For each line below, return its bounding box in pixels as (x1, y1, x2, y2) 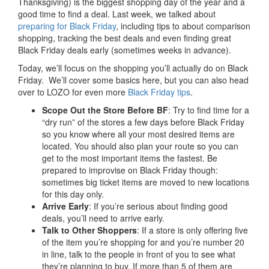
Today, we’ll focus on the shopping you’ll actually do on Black (18, 62, 248, 74)
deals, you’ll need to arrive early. (42, 212, 165, 224)
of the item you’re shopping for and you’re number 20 (42, 236, 244, 248)
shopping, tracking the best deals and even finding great (18, 32, 231, 44)
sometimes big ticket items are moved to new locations (42, 176, 249, 188)
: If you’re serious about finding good (89, 200, 228, 212)
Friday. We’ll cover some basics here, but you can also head (18, 74, 249, 86)
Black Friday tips (128, 86, 190, 98)
